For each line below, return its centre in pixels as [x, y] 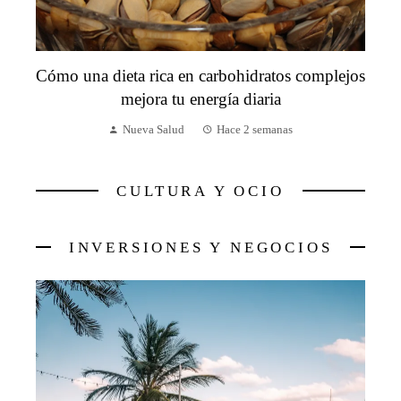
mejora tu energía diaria [200, 98]
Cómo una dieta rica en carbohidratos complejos [200, 75]
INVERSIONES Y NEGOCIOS [200, 247]
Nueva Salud [154, 129]
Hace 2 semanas [255, 129]
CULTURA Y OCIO [200, 191]
